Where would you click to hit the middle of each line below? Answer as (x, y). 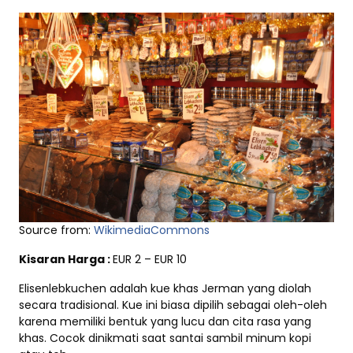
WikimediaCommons (152, 230)
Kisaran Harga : (66, 259)
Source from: (56, 230)
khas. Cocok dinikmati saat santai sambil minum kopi (165, 338)
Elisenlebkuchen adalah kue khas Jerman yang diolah (165, 288)
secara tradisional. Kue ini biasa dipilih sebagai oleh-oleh (173, 305)
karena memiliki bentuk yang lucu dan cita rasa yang (165, 321)
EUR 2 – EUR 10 (150, 259)
